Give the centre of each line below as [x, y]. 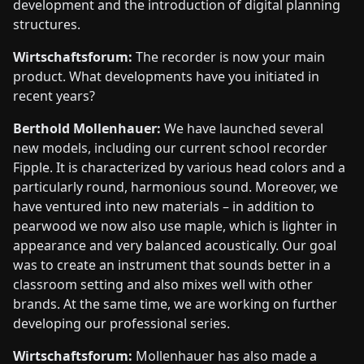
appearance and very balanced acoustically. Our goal [175, 245]
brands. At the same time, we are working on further [175, 303]
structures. [47, 24]
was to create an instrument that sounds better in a [172, 264]
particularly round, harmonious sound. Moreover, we [175, 186]
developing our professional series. [121, 323]
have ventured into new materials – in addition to [164, 206]
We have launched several [242, 128]
